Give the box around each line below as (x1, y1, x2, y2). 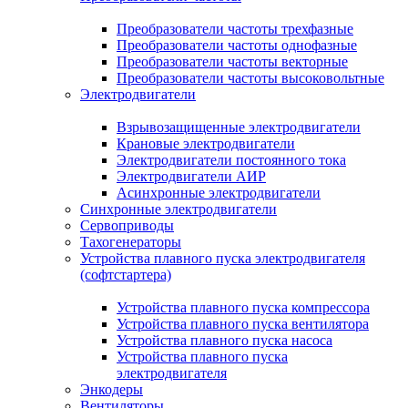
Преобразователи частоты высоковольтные (117, 70, 384, 86)
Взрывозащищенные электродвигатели (117, 119, 361, 135)
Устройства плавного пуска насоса (117, 332, 332, 348)
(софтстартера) (80, 267, 171, 282)
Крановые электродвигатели (117, 136, 295, 151)
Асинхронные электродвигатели (117, 185, 321, 200)
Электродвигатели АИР (117, 168, 266, 184)
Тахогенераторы (80, 234, 181, 250)
